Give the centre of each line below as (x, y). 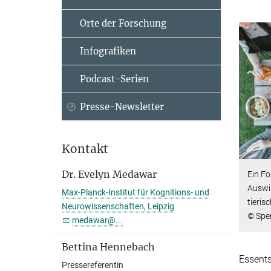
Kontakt (85, 149)
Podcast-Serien (114, 79)
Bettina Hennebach (108, 247)
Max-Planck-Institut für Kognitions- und (135, 192)
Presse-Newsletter (122, 107)
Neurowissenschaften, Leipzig (118, 206)
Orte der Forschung (123, 23)
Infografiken (108, 51)
